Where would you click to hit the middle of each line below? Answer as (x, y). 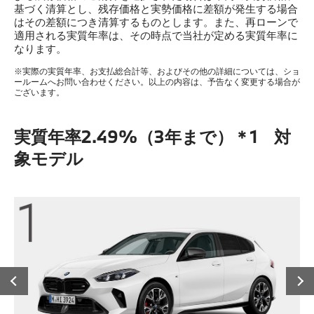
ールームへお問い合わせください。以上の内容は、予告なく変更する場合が (157, 82)
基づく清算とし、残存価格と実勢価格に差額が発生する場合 (156, 9)
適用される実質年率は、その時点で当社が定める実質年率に (156, 35)
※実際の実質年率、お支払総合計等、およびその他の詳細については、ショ (157, 71)
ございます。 (39, 92)
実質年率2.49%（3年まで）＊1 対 (152, 137)
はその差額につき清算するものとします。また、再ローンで (156, 22)
